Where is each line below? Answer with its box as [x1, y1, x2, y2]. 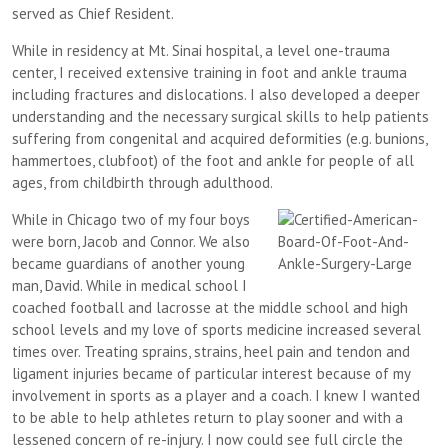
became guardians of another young [12, 253, 245, 273]
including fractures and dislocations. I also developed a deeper [12, 84, 420, 104]
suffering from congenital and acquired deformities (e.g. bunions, [12, 128, 427, 148]
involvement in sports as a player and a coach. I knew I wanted [12, 385, 420, 405]
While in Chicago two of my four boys [12, 209, 250, 229]
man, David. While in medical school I [12, 275, 247, 295]
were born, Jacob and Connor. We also [12, 231, 250, 251]
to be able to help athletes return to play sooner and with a [12, 407, 403, 427]
